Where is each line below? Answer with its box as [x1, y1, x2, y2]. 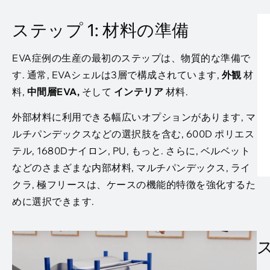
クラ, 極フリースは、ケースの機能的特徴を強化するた [12, 178, 256, 191]
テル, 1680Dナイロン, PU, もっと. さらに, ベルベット [12, 145, 250, 157]
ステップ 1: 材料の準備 [12, 19, 189, 40]
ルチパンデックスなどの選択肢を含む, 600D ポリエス [12, 128, 254, 140]
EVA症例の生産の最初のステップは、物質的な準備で [12, 52, 251, 64]
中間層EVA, [27, 86, 80, 98]
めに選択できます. [12, 195, 95, 208]
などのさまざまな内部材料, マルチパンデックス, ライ [12, 162, 251, 174]
